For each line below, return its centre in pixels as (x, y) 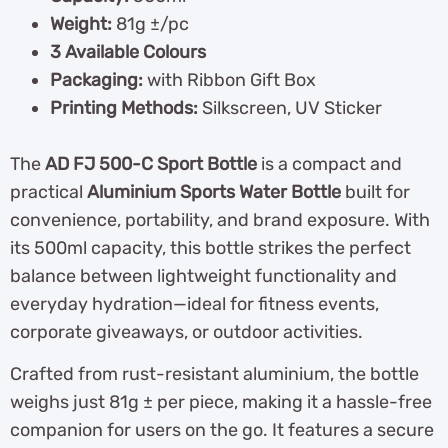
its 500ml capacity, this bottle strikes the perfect (210, 247)
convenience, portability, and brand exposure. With (220, 219)
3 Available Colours (130, 51)
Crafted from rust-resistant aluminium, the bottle (214, 374)
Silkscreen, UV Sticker (292, 107)
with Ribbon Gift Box (231, 79)
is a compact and (329, 163)
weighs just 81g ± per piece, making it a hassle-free (221, 402)
